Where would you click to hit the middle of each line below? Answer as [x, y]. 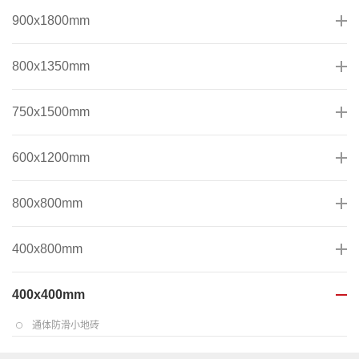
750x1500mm [51, 111]
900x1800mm [51, 20]
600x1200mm [51, 157]
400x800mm [47, 248]
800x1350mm [51, 66]
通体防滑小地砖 [66, 325]
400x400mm [48, 294]
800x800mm [47, 203]
